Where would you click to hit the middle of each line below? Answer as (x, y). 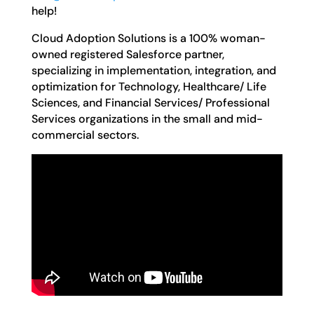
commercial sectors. (85, 135)
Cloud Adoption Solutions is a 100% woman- (148, 38)
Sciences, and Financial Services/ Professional (150, 103)
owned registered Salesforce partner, (128, 54)
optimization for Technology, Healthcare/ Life (149, 87)
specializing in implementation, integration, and (153, 70)
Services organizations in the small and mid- (147, 119)
